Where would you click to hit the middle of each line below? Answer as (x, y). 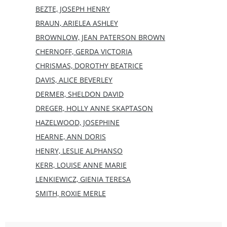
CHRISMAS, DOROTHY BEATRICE (89, 65)
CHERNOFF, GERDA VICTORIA (84, 51)
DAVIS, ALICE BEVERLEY (74, 80)
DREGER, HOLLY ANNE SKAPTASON (94, 108)
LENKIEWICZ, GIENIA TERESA (83, 179)
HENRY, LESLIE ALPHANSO (79, 150)
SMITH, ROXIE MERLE (71, 193)
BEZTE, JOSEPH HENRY (73, 9)
